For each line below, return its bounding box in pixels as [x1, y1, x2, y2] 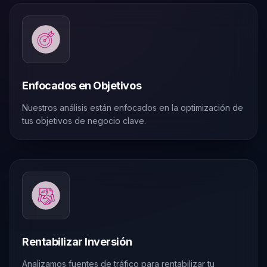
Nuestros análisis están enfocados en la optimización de [22, 103, 243, 113]
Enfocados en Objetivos [22, 79, 142, 92]
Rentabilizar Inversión [22, 235, 132, 249]
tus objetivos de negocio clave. [22, 116, 146, 126]
